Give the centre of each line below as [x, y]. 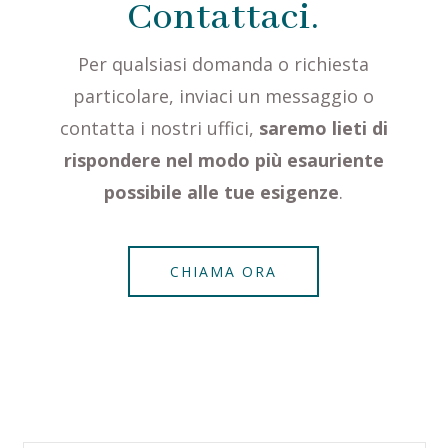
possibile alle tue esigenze [222, 191]
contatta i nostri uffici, [159, 127]
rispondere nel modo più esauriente [223, 159]
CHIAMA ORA [224, 271]
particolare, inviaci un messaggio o [224, 95]
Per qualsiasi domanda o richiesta [224, 63]
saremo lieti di [323, 127]
